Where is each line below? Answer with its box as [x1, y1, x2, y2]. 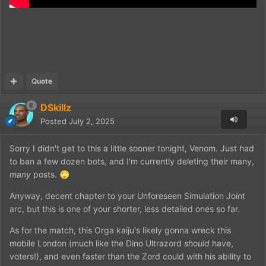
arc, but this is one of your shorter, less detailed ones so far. [9, 203, 242, 214]
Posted [40, 116, 69, 126]
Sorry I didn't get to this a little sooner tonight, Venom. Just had [9, 142, 254, 153]
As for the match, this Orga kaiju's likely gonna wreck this [9, 224, 231, 235]
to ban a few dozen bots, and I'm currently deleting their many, [9, 156, 254, 166]
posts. [31, 169, 59, 179]
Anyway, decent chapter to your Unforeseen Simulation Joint [9, 190, 245, 201]
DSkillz [40, 101, 71, 113]
